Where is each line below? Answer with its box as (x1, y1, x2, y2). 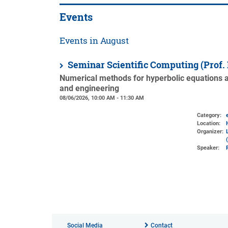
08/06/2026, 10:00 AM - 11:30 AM (60, 95, 144, 101)
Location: (196, 120, 220, 127)
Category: (196, 111, 221, 119)
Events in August (60, 35, 129, 46)
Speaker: (196, 144, 219, 151)
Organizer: (196, 128, 223, 135)
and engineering (60, 84, 119, 93)
